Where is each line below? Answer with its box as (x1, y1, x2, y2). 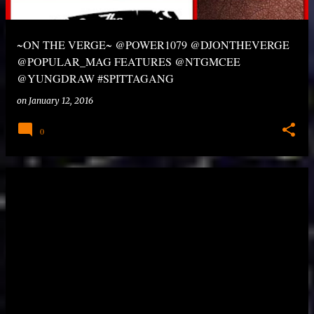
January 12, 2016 (29, 95, 93, 106)
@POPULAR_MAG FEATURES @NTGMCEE (17, 54, 240, 69)
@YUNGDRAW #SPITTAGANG (17, 71, 174, 86)
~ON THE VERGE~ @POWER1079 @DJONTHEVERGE (17, 37, 289, 52)
